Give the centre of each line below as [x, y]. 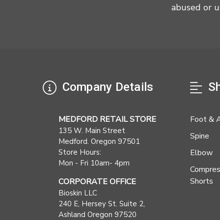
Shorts [202, 181]
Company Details [106, 87]
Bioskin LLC [78, 193]
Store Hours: [80, 152]
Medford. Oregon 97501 [99, 142]
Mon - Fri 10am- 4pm [94, 163]
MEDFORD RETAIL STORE [107, 120]
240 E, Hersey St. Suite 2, [102, 204]
